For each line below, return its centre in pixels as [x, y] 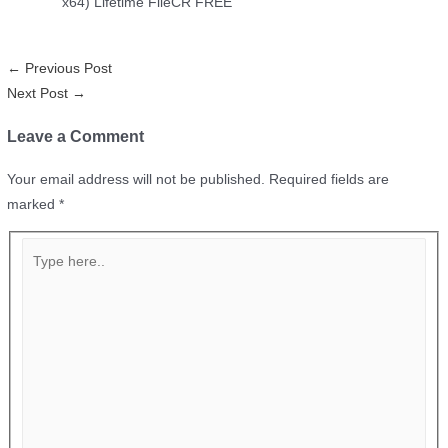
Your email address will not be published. [136, 180]
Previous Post [67, 69]
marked [33, 205]
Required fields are [329, 180]
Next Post [40, 94]
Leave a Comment [76, 137]
